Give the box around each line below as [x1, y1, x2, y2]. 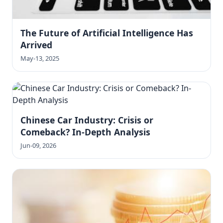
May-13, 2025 [20, 54, 59, 63]
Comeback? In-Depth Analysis [20, 126, 150, 138]
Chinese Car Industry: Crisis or [20, 114, 153, 126]
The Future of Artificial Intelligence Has [20, 27, 193, 39]
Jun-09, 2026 [20, 141, 56, 150]
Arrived [20, 39, 52, 51]
